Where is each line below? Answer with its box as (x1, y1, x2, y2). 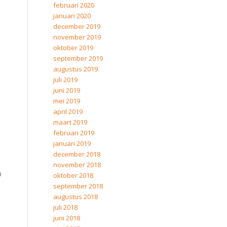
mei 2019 (53, 96, 81, 105)
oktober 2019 (53, 43, 94, 52)
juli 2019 (53, 75, 78, 84)
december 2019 (53, 22, 101, 31)
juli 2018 (53, 203, 78, 212)
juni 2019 (53, 86, 81, 95)
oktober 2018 (53, 171, 94, 180)
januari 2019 (53, 139, 91, 148)
